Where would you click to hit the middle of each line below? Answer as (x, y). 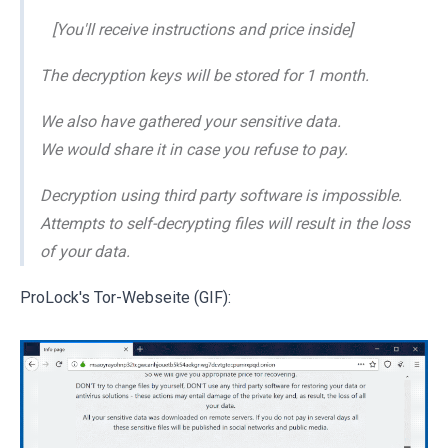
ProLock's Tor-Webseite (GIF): (125, 298)
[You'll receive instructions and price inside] (196, 30)
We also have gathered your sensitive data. (190, 122)
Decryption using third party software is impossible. (221, 196)
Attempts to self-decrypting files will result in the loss (225, 224)
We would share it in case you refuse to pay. (194, 150)
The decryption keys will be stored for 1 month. (204, 76)
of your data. (85, 252)
